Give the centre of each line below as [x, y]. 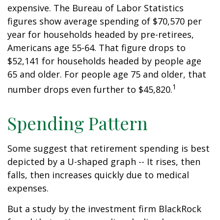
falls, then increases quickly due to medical [98, 175]
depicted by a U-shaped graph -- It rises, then [104, 162]
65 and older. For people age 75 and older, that [107, 74]
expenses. [28, 188]
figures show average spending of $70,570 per [105, 21]
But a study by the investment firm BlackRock [104, 209]
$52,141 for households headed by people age [104, 61]
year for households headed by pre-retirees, [101, 35]
